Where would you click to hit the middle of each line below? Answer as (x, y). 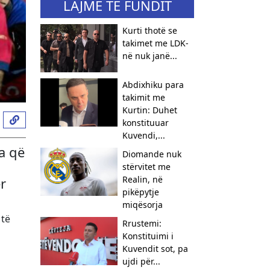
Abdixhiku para (153, 85)
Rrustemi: (142, 223)
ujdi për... (141, 261)
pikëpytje (140, 192)
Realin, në (142, 179)
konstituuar (145, 123)
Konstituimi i (148, 236)
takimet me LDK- (155, 43)
